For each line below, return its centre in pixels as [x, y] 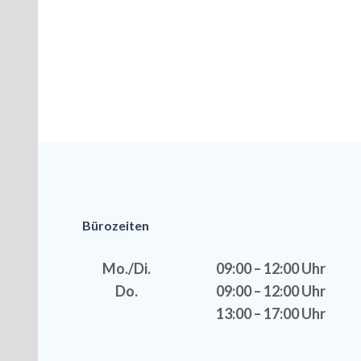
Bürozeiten [116, 225]
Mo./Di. [126, 268]
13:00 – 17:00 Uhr [271, 313]
